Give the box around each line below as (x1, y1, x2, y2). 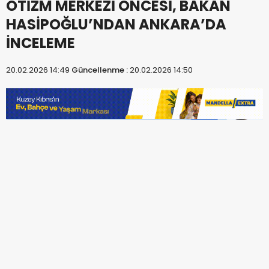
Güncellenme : (71, 64, 130, 76)
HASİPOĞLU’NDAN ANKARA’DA (6, 14, 226, 34)
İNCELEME (6, 32, 75, 53)
